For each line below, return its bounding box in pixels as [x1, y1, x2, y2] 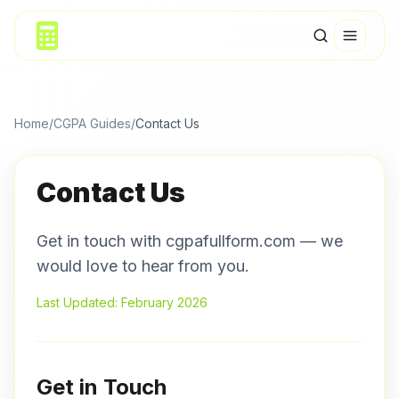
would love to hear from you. [37, 256, 249, 275]
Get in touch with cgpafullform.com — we [37, 232, 343, 250]
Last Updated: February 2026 [37, 295, 208, 310]
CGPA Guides [53, 116, 131, 131]
